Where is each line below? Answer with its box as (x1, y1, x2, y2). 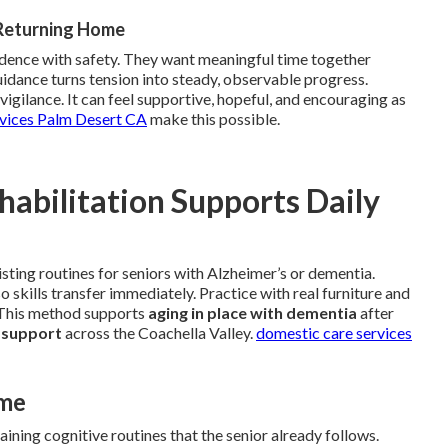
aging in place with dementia (148, 303, 357, 323)
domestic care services (256, 323, 412, 343)
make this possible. (147, 109, 280, 129)
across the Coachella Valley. (62, 323, 256, 343)
